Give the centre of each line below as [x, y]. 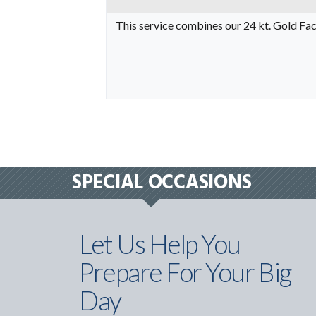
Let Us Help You [160, 244]
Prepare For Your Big [185, 272]
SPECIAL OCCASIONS [162, 183]
